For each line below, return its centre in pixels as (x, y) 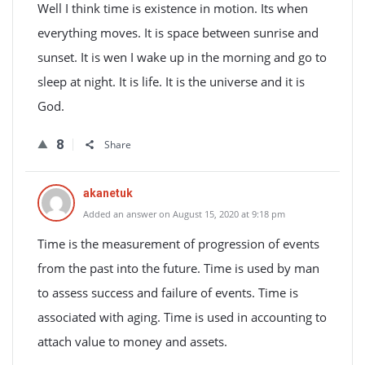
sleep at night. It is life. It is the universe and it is (171, 81)
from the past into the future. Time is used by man (178, 268)
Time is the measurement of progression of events (178, 244)
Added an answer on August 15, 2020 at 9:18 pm (184, 214)
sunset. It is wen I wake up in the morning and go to (182, 57)
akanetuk (108, 193)
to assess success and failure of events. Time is (168, 292)
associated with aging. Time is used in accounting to (182, 317)
